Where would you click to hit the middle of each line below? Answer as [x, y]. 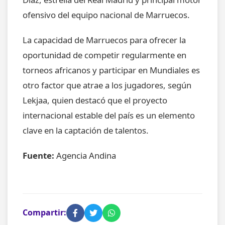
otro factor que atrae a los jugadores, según [107, 85]
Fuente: [38, 155]
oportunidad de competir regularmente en [104, 55]
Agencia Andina [85, 155]
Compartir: [44, 213]
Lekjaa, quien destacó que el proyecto [95, 100]
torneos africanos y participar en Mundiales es [111, 70]
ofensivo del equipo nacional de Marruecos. [106, 15]
